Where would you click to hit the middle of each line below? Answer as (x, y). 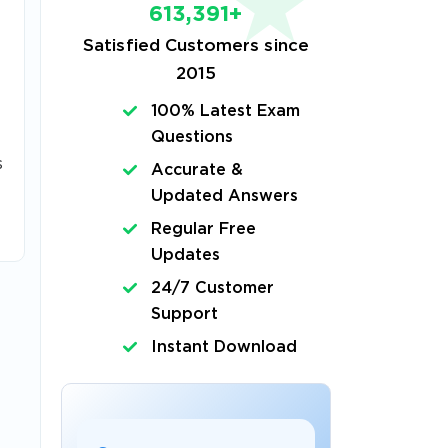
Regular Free (203, 229)
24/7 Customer (212, 288)
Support (184, 314)
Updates (185, 255)
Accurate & (197, 170)
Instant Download (224, 347)
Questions (192, 137)
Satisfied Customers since (196, 46)
